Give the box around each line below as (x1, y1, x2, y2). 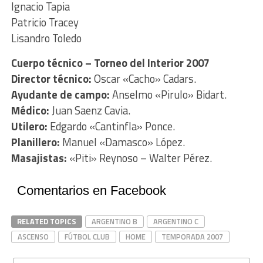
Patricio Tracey (11, 14, 79, 31)
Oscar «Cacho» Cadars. (91, 70, 196, 87)
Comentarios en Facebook (16, 183, 166, 198)
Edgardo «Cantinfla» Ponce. (47, 118, 175, 135)
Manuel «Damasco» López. (59, 134, 185, 151)
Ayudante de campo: (11, 86, 110, 103)
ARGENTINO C (153, 215, 198, 228)
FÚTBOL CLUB (64, 231, 110, 243)
